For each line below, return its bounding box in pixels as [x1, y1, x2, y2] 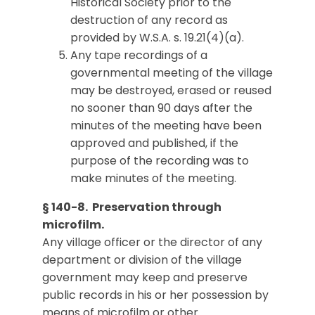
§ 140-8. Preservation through [42, 199, 221, 215]
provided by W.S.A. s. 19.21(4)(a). [70, 30, 244, 46]
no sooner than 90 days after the [70, 100, 252, 116]
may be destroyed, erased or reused [70, 82, 271, 98]
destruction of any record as [70, 12, 228, 28]
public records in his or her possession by [42, 287, 269, 303]
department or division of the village [42, 252, 242, 268]
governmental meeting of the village [70, 65, 273, 81]
